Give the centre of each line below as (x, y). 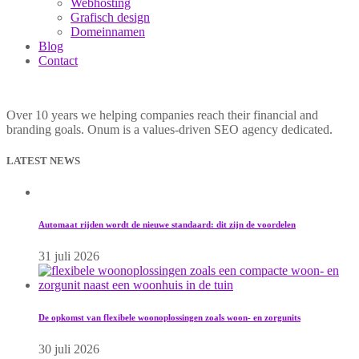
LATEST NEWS (43, 161)
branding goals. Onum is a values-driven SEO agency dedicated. (169, 129)
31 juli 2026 (69, 256)
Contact (58, 61)
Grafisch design (110, 17)
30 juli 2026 (69, 349)
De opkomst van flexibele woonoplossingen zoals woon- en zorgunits (169, 318)
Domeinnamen (108, 32)
